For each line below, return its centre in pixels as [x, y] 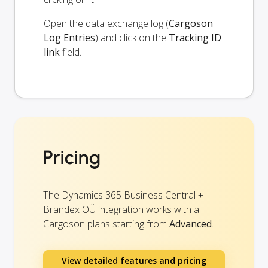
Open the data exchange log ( [106, 23]
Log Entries [69, 38]
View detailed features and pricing [134, 261]
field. [71, 52]
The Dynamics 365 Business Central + [123, 195]
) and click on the [132, 38]
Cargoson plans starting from [106, 224]
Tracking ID [195, 38]
